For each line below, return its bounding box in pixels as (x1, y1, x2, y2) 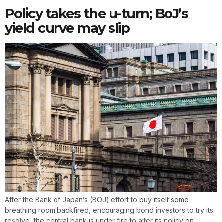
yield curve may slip (5, 20, 129, 37)
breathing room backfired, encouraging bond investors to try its (5, 206, 213, 215)
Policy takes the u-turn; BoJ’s (5, 5, 188, 22)
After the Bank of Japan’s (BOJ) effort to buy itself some (5, 195, 189, 204)
